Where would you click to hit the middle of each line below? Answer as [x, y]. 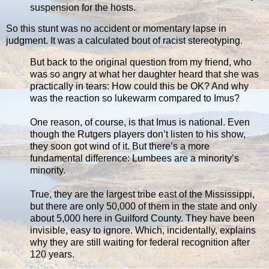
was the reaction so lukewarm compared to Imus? [135, 98]
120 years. [52, 255]
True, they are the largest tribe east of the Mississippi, [142, 195]
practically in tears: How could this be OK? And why [139, 86]
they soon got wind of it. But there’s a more [120, 147]
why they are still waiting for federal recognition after [140, 243]
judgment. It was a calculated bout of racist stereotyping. [124, 41]
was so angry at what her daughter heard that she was [144, 74]
